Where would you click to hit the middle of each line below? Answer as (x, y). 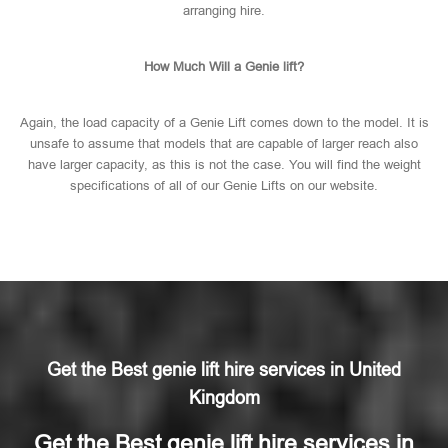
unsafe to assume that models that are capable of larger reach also (224, 143)
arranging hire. (224, 10)
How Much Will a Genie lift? (224, 66)
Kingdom (224, 398)
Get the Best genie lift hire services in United (224, 370)
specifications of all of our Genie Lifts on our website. (224, 185)
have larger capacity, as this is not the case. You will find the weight (224, 164)
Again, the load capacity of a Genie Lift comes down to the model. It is (224, 122)
